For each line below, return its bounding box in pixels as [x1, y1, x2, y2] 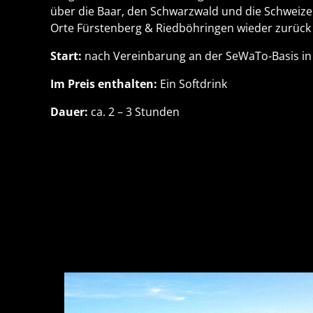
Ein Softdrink [156, 76, 227, 92]
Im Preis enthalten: [50, 76, 157, 92]
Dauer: [50, 104, 88, 120]
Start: [50, 48, 82, 64]
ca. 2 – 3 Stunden [87, 104, 180, 120]
